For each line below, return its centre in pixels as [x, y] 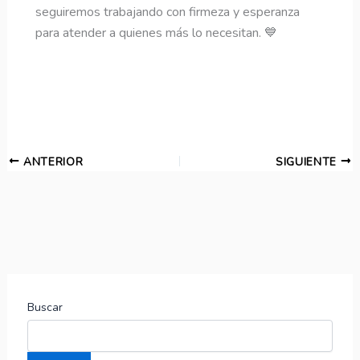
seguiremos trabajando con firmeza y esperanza [167, 12]
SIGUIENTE [308, 162]
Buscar [45, 308]
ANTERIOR [51, 162]
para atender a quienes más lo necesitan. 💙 [156, 33]
